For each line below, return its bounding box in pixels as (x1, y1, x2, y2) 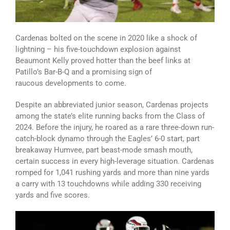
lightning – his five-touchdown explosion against (15, 44, 181, 54)
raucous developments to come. (15, 78, 126, 88)
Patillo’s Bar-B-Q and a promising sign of (15, 67, 152, 76)
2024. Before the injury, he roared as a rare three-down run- (15, 122, 214, 132)
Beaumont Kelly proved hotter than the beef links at (15, 55, 190, 65)
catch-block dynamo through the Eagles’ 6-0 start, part (15, 133, 200, 143)
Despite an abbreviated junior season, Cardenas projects (15, 100, 208, 109)
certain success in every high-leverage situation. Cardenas (15, 156, 214, 166)
